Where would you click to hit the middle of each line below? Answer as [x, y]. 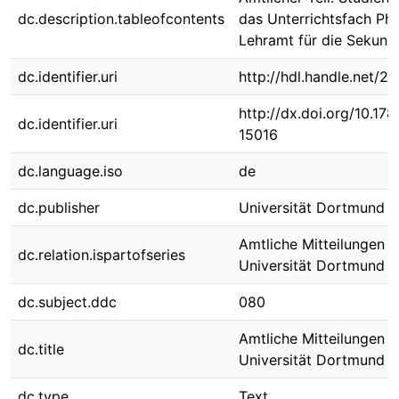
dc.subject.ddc [67, 302]
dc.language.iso [70, 171]
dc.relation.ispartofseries [102, 255]
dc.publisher [59, 208]
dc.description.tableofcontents [121, 19]
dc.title [41, 349]
